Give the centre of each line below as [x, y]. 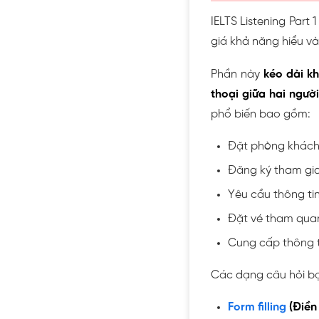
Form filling [257, 307]
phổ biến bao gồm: [261, 114]
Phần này [237, 74]
